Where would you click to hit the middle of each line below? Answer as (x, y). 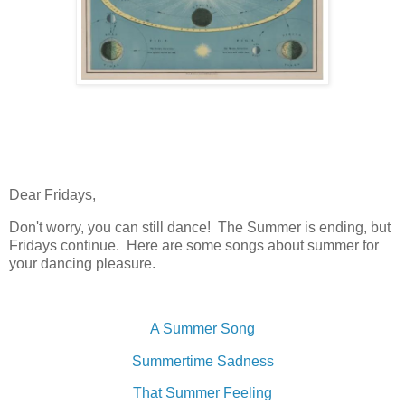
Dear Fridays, (52, 195)
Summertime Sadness (202, 361)
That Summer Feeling (202, 393)
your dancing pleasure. (82, 264)
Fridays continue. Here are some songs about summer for (194, 246)
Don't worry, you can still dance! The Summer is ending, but (200, 228)
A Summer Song (202, 328)
